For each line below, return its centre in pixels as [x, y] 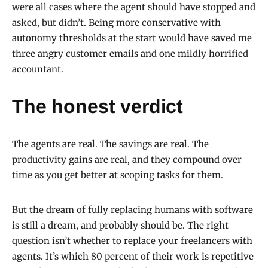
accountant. [38, 69]
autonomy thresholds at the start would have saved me [132, 38]
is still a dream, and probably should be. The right [120, 225]
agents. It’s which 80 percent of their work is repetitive [133, 256]
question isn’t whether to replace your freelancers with [132, 240]
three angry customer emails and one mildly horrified [130, 53]
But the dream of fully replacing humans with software [133, 209]
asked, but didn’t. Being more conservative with [116, 22]
